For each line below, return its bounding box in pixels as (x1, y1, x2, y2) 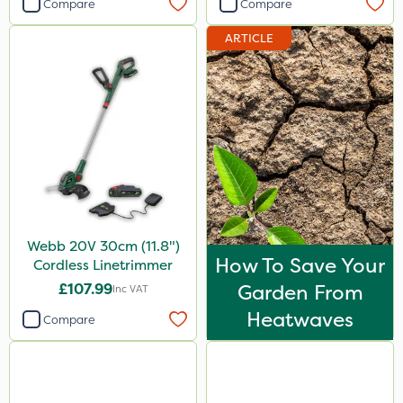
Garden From (237, 279, 363, 306)
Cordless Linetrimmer (33, 255, 173, 274)
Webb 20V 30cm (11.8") (26, 237, 180, 255)
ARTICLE (225, 31, 273, 46)
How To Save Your (215, 252, 385, 279)
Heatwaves (246, 306, 354, 333)
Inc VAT (112, 282, 148, 296)
